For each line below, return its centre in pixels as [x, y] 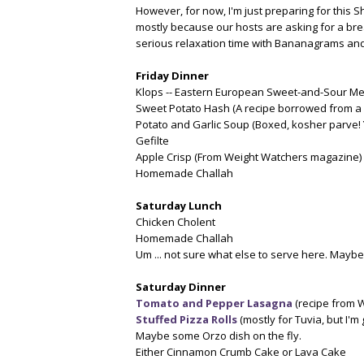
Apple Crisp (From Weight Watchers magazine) [249, 157]
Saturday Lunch [179, 206]
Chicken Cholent [175, 222]
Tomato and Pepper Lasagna [214, 303]
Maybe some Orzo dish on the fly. [219, 336]
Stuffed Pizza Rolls [186, 319]
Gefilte [152, 141]
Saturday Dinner [181, 287]
